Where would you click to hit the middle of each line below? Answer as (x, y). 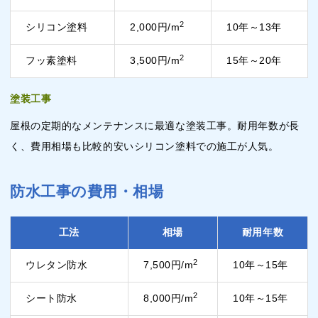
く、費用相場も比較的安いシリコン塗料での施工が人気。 (144, 147)
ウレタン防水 (57, 265)
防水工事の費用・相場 (87, 192)
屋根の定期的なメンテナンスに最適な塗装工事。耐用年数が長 (155, 126)
